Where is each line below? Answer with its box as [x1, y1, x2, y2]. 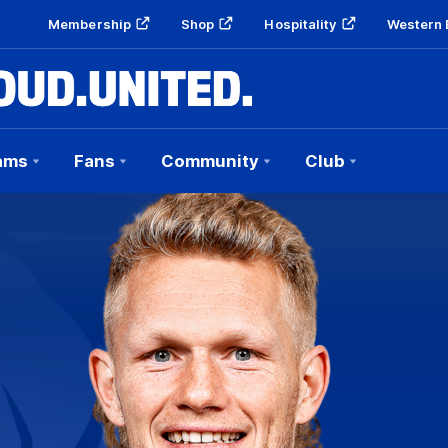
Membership [48, 16, 132, 32]
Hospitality [264, 16, 337, 32]
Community [161, 151, 259, 171]
